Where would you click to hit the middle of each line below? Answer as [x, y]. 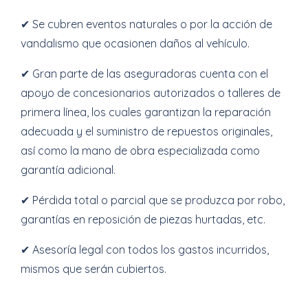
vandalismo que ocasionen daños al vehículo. [135, 43]
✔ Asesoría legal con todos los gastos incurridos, [145, 250]
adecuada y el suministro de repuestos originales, [146, 131]
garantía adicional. [68, 170]
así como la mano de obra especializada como [140, 151]
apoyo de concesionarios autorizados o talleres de [151, 93]
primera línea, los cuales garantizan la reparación [146, 112]
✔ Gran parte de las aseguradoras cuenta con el [144, 74]
